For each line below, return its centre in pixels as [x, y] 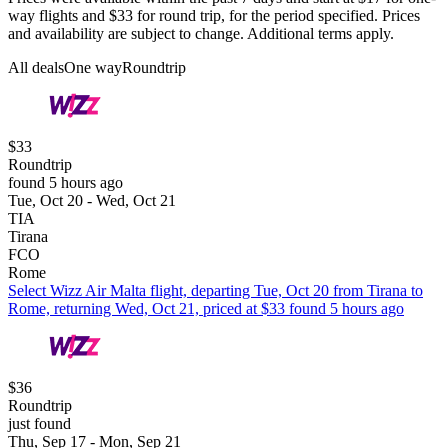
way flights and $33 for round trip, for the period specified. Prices [214, 15]
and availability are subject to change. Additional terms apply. [201, 33]
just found [39, 423]
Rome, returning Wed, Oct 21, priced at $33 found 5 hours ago [206, 308]
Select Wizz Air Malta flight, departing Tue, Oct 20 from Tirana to [215, 290]
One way [93, 67]
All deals [36, 67]
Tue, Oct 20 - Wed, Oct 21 [92, 200]
